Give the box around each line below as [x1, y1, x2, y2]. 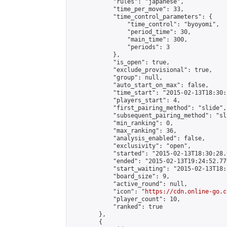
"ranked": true [70, 203, 163, 210]
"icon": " [70, 188, 145, 195]
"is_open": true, [70, 59, 170, 66]
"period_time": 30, [70, 28, 191, 35]
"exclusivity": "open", [70, 142, 191, 149]
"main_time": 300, [70, 36, 187, 43]
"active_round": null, [70, 180, 187, 187]
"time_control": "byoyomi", [70, 21, 219, 28]
